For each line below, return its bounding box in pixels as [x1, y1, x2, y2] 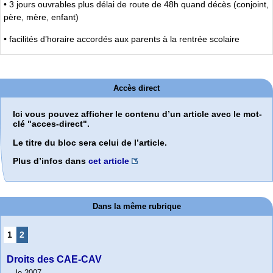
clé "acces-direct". [13, 119, 90, 129]
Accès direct [113, 83, 160, 93]
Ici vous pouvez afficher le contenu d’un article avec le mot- [13, 109, 262, 119]
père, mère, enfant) [4, 12, 79, 23]
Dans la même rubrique [92, 201, 181, 211]
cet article [88, 156, 129, 166]
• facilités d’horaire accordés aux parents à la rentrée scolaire [4, 34, 239, 44]
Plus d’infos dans [13, 156, 88, 166]
